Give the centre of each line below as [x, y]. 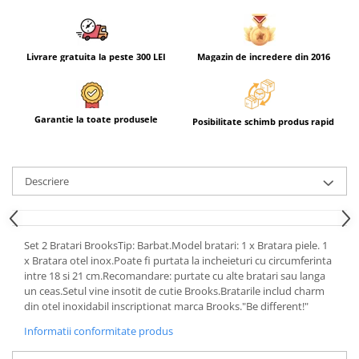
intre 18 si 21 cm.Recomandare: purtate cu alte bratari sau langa [175, 276]
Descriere [47, 182]
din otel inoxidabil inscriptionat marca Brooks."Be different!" [166, 307]
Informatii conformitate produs [99, 331]
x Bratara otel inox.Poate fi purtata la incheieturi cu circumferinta [178, 261]
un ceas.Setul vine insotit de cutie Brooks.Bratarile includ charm [174, 291]
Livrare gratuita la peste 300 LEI [96, 56]
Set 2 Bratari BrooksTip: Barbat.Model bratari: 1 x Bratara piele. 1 [176, 246]
